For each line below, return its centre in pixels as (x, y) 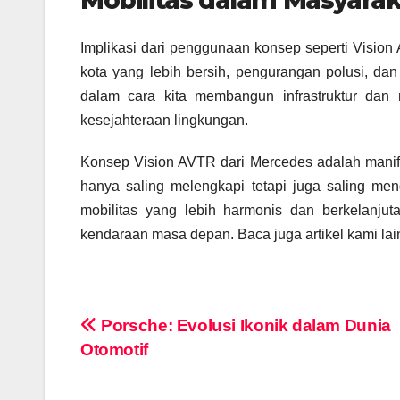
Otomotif (114, 350)
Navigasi (137, 332)
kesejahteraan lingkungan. (164, 121)
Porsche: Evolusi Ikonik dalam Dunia (244, 326)
